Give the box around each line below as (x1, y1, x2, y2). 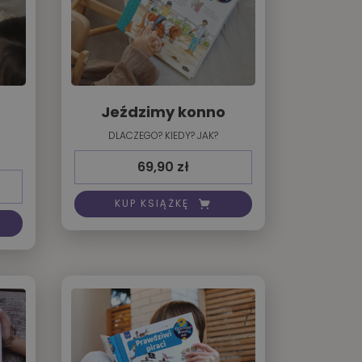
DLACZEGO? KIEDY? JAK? (108, 128, 218, 142)
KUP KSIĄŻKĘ (115, 196, 189, 211)
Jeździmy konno (101, 101, 225, 122)
